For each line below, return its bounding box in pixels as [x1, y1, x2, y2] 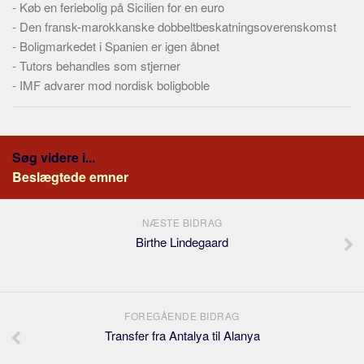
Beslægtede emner [12, 167, 128, 186]
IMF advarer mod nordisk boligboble [19, 76, 210, 93]
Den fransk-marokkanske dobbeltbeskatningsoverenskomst [19, 18, 336, 35]
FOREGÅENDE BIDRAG [124, 309, 240, 323]
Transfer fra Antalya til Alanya [104, 327, 260, 344]
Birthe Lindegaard [136, 233, 228, 250]
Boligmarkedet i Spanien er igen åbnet [19, 37, 219, 54]
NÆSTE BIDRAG [141, 215, 223, 229]
